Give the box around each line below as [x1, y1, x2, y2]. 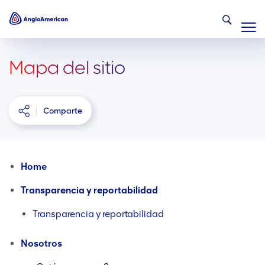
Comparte [43, 106, 82, 116]
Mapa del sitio [9, 56, 125, 79]
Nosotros [21, 238, 62, 249]
